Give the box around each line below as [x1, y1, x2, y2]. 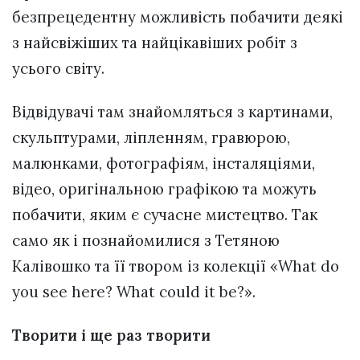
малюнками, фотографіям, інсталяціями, [12, 153, 315, 173]
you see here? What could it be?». [12, 281, 256, 301]
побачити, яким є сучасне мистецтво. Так [12, 204, 317, 224]
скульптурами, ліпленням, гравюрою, [12, 127, 290, 147]
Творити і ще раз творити [12, 325, 211, 346]
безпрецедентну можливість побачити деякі [12, 6, 343, 27]
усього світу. [12, 58, 104, 78]
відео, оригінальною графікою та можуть [12, 178, 317, 198]
